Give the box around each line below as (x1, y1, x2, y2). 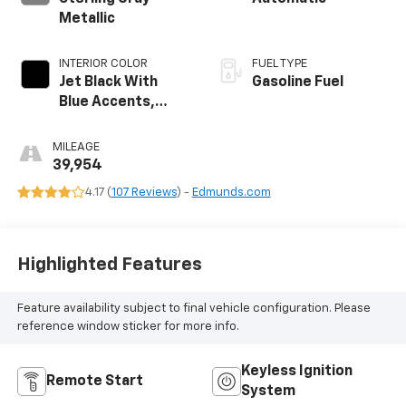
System (241, 383, 295, 399)
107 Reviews (111, 186, 177, 198)
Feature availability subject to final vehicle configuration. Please (16, 303, 371, 315)
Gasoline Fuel (252, 74, 343, 90)
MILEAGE (52, 140, 100, 153)
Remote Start (45, 373, 143, 389)
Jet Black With (58, 74, 158, 90)
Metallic (58, 11, 115, 26)
